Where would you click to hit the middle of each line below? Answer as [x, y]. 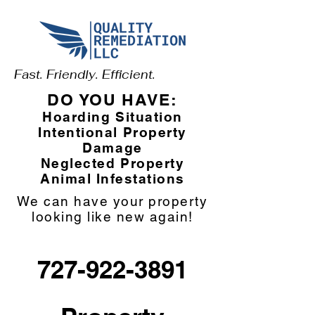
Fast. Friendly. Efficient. [85, 75]
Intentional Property [112, 132]
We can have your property [112, 201]
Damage [112, 148]
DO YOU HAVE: [112, 99]
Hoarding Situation [112, 117]
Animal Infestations [112, 179]
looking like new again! [112, 217]
